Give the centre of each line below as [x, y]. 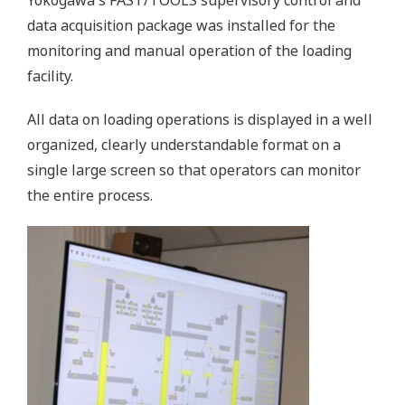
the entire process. [90, 196]
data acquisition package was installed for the [181, 26]
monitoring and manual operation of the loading [189, 51]
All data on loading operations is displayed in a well [200, 120]
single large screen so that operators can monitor [194, 170]
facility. [52, 76]
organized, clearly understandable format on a [184, 145]
